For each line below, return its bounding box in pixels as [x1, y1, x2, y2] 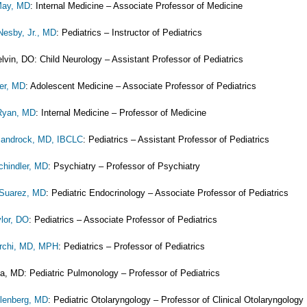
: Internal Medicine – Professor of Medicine [36, 108, 206, 118]
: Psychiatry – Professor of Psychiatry [48, 161, 200, 171]
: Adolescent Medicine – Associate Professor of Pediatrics [25, 81, 256, 91]
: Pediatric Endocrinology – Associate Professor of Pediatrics [46, 188, 288, 198]
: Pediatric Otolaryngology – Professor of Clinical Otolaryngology [48, 295, 304, 305]
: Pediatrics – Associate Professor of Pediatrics [29, 214, 217, 225]
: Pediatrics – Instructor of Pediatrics [56, 27, 202, 38]
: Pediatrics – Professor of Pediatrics [58, 241, 205, 251]
